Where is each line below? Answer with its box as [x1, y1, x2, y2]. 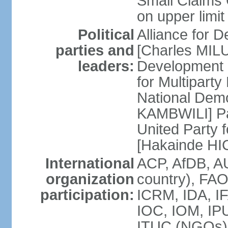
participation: [40, 187, 134, 203]
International [45, 155, 134, 172]
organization [45, 171, 134, 187]
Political [77, 26, 134, 43]
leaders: [77, 58, 134, 74]
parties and [55, 42, 134, 59]
